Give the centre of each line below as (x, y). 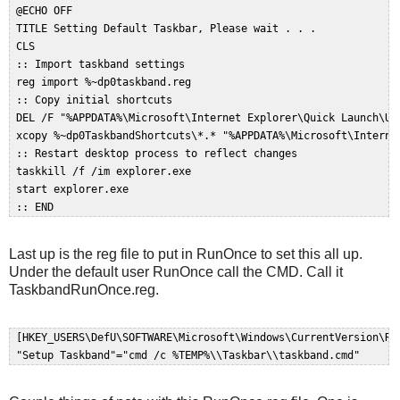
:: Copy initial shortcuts (97, 100)
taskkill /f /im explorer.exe (107, 172)
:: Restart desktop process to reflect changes (160, 154)
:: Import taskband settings (104, 65)
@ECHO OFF (47, 11)
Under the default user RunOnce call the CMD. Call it (176, 272)
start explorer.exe (75, 190)
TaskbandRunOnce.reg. (84, 290)
